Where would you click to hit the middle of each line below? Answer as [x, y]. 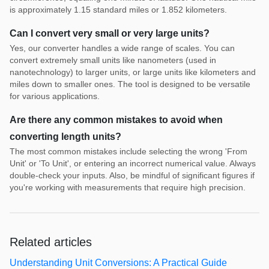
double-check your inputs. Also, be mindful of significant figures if [132, 175]
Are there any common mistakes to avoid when [116, 119]
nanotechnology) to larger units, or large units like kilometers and [133, 72]
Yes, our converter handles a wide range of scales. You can [122, 48]
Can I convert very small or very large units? [110, 33]
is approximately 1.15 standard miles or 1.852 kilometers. [118, 9]
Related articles [51, 242]
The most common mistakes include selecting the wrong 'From [128, 151]
